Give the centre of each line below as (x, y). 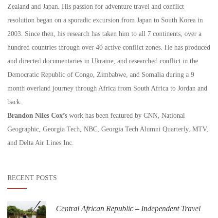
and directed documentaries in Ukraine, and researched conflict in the (103, 61)
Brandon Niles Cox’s (37, 116)
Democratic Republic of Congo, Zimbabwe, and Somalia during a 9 (101, 75)
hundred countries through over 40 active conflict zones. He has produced (109, 48)
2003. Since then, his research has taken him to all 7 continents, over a (104, 34)
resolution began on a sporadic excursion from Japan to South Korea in (105, 20)
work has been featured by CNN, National (126, 116)
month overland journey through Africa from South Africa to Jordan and (107, 89)
